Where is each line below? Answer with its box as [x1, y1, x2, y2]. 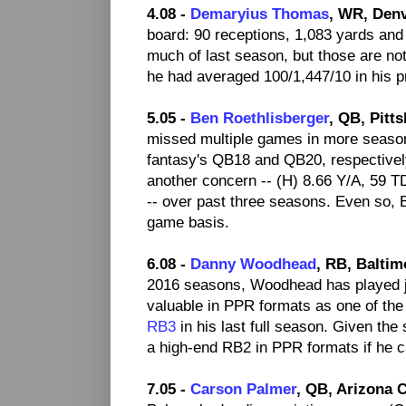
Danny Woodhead [190, 256, 316, 273]
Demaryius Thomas [190, 5, 329, 23]
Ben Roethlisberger [190, 110, 329, 127]
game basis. [147, 214, 229, 231]
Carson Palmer [190, 381, 296, 398]
